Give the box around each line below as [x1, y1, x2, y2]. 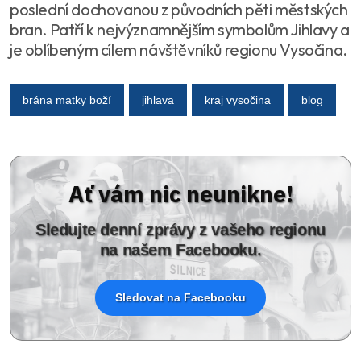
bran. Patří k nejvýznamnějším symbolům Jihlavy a [10, 19, 350, 40]
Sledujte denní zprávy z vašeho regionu [35, 221, 326, 239]
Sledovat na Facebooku [115, 291, 246, 305]
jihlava [142, 93, 174, 106]
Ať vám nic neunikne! [68, 179, 293, 210]
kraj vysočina [205, 93, 271, 106]
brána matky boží [23, 93, 111, 106]
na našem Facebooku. [99, 241, 262, 259]
